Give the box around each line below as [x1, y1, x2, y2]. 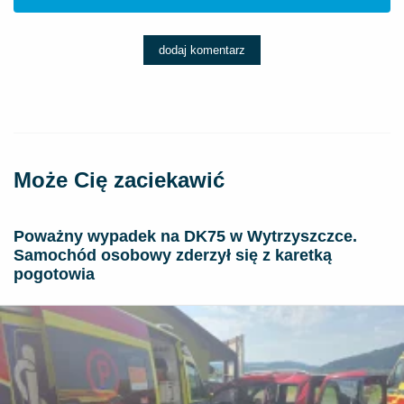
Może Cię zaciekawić [14, 168, 225, 192]
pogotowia [14, 265, 95, 283]
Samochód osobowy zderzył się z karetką [14, 246, 332, 264]
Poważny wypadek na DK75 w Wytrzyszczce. [14, 227, 357, 245]
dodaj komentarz [159, 43, 245, 57]
